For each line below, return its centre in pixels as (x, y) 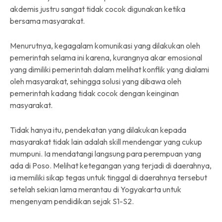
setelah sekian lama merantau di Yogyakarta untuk (96, 189)
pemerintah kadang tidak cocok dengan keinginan (94, 93)
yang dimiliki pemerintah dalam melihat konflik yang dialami (110, 69)
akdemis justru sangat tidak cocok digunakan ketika (98, 9)
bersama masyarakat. (47, 21)
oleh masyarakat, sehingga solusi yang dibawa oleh (96, 81)
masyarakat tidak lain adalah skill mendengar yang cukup (106, 141)
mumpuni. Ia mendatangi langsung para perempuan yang (106, 153)
